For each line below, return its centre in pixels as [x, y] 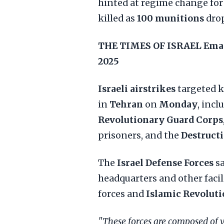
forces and [122, 194]
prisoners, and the [139, 135]
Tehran [126, 104]
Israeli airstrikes [137, 89]
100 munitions [170, 18]
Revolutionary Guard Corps [160, 120]
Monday [178, 104]
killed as [117, 18]
